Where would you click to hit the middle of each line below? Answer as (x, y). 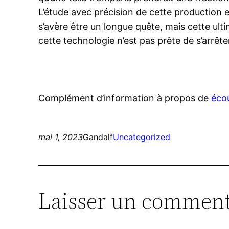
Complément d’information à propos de (125, 98)
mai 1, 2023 (61, 137)
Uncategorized (142, 137)
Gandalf (98, 137)
